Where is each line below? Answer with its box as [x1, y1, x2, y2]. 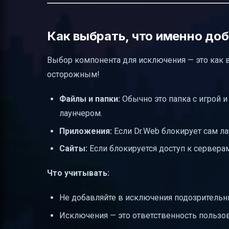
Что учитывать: [47, 168, 109, 178]
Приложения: [59, 126, 112, 136]
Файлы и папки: [59, 94, 120, 104]
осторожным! [47, 70, 100, 80]
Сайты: [59, 144, 87, 154]
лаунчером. [59, 108, 102, 119]
